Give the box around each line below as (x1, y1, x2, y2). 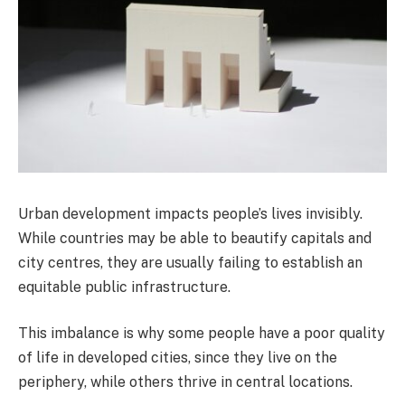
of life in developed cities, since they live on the (18, 349, 337, 367)
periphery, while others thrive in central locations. (18, 373, 353, 391)
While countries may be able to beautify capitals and (18, 229, 372, 247)
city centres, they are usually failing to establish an (18, 253, 363, 271)
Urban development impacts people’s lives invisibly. (18, 204, 363, 222)
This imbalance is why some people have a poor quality (18, 325, 385, 343)
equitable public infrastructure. (18, 278, 231, 296)
